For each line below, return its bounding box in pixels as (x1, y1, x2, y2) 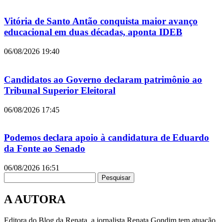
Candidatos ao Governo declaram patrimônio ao (4, 74, 202, 85)
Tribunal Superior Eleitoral (4, 85, 115, 96)
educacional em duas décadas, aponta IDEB (4, 27, 182, 38)
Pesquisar (102, 173, 130, 181)
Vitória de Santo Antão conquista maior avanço (4, 16, 198, 27)
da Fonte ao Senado (4, 143, 85, 154)
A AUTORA (4, 192, 65, 206)
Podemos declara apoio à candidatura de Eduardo (4, 132, 209, 143)
